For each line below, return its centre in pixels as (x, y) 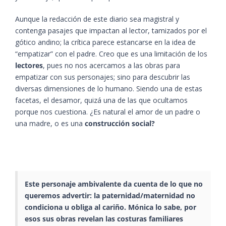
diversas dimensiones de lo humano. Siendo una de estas (109, 89)
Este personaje (50, 184)
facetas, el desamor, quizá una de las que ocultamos (101, 100)
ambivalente (98, 184)
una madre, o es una (50, 124)
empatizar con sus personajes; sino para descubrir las (103, 77)
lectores (29, 66)
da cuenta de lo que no (162, 184)
